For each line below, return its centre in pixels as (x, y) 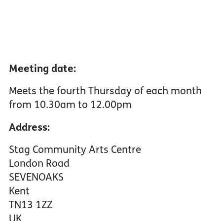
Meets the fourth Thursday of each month (105, 91)
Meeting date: (42, 69)
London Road (39, 164)
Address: (29, 128)
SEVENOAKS (36, 177)
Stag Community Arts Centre (75, 150)
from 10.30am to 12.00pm (70, 105)
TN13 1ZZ (30, 205)
